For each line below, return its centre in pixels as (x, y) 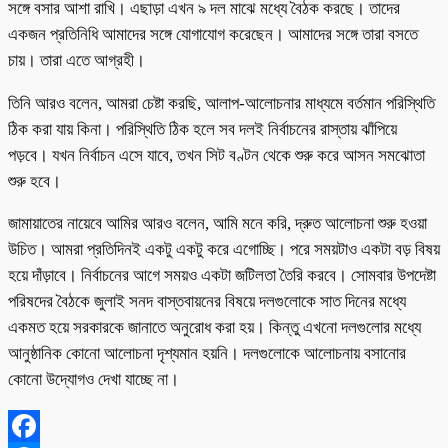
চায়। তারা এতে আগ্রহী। (76, 60)
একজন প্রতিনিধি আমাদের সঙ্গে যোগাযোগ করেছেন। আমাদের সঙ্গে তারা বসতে (213, 34)
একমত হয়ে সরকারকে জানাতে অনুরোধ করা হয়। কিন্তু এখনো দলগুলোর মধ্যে (214, 328)
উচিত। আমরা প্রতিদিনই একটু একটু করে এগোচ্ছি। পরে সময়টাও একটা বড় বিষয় (224, 250)
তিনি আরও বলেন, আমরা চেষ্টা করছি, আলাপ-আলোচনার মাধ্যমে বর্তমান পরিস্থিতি (221, 103)
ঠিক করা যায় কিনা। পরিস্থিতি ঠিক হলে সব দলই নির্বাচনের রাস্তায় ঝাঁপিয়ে (202, 129)
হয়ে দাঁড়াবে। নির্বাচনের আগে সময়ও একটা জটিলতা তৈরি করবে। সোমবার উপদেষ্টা (222, 276)
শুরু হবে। (36, 181)
